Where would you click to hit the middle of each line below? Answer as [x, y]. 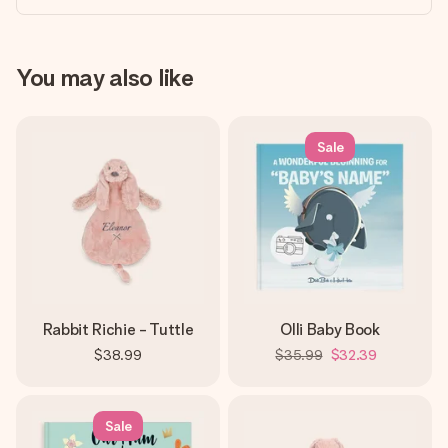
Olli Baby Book [330, 329]
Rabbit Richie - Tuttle [118, 329]
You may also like [105, 77]
